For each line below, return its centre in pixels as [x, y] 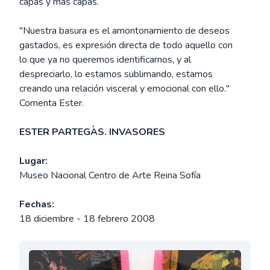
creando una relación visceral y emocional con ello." [124, 89]
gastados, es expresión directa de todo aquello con [126, 45]
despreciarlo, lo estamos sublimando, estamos [116, 74]
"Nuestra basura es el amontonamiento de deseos [124, 31]
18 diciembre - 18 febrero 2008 [87, 219]
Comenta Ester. [52, 103]
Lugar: [33, 161]
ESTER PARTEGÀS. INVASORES [92, 132]
